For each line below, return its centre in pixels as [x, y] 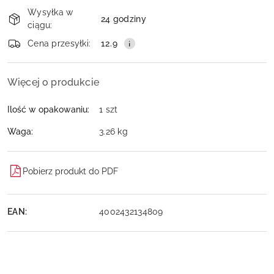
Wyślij [137, 31]
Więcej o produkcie [53, 82]
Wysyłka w [50, 12]
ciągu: [40, 25]
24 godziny [124, 19]
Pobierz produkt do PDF [70, 171]
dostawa [32, 35]
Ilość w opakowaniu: [48, 109]
